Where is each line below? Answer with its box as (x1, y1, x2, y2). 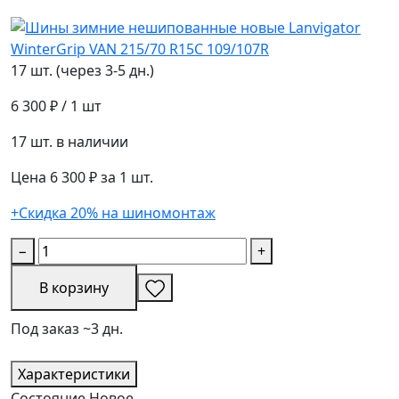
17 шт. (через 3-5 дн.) (11, 61, 154, 81)
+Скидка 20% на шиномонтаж (11, 203, 216, 224)
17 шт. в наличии (11, 132, 128, 152)
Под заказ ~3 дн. (11, 319, 123, 339)
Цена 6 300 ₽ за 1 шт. (11, 167, 153, 188)
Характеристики (18, 364, 130, 385)
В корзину (39, 278, 109, 298)
